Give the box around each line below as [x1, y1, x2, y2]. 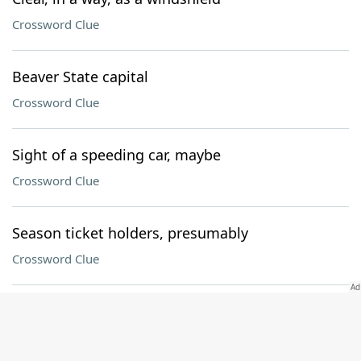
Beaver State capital [12, 67, 148, 86]
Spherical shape [12, 301, 120, 321]
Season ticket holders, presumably [12, 223, 248, 243]
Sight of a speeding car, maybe [12, 145, 221, 164]
